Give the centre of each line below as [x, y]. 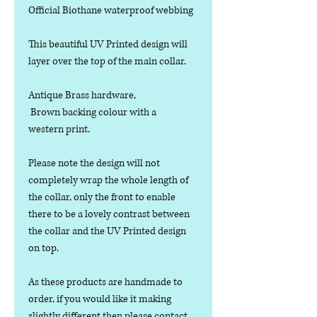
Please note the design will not [94, 163]
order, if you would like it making [100, 299]
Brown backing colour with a [92, 113]
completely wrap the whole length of [108, 180]
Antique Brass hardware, [82, 96]
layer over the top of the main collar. [107, 62]
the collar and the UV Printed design [107, 231]
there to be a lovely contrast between [109, 214]
